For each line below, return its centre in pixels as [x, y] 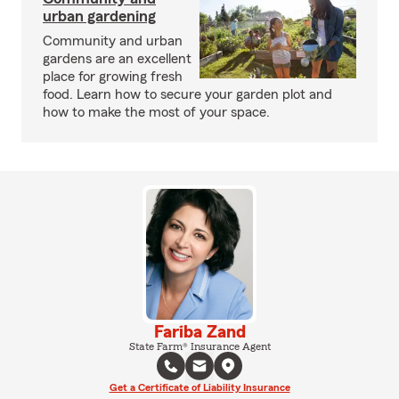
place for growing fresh [113, 77]
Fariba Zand [199, 332]
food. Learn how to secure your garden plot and [187, 94]
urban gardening [99, 16]
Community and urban [113, 41]
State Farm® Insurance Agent [199, 346]
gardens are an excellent [117, 59]
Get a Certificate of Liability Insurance [199, 387]
